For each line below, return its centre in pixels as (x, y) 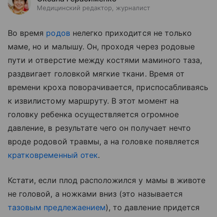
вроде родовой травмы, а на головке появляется (104, 141)
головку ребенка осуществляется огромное (93, 114)
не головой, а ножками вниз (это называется (95, 194)
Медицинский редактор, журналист (93, 8)
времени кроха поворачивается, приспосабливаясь (108, 87)
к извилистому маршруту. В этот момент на (93, 101)
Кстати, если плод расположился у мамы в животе (107, 180)
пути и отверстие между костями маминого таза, (105, 60)
